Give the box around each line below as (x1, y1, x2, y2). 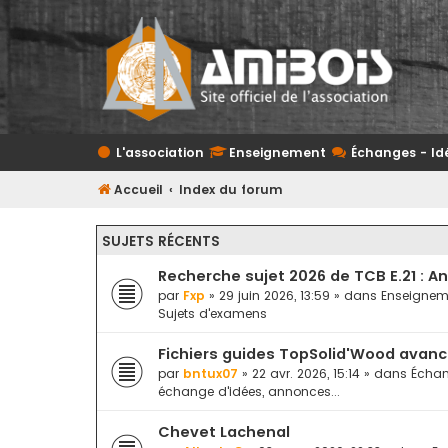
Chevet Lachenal (158, 422, 290, 442)
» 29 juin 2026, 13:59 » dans (205, 287, 381, 304)
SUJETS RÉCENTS (102, 232, 220, 251)
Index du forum (179, 181, 284, 198)
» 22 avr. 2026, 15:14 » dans (238, 365, 411, 382)
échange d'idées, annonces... (158, 383, 340, 400)
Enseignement (229, 144, 326, 161)
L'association (116, 144, 204, 161)
